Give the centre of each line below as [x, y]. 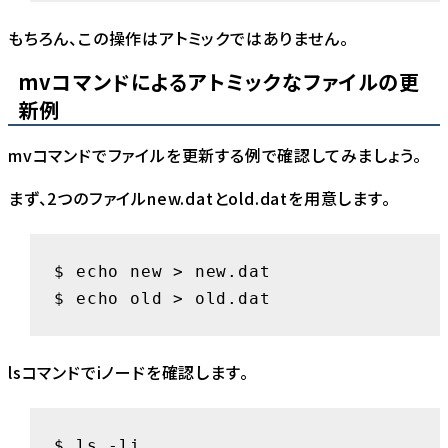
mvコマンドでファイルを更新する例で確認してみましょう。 [215, 154]
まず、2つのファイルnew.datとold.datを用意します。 [199, 197]
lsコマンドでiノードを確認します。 [128, 371]
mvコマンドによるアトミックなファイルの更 [219, 81]
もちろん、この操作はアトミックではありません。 [178, 37]
